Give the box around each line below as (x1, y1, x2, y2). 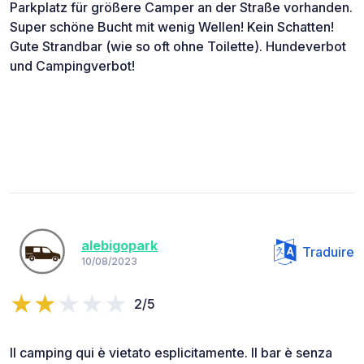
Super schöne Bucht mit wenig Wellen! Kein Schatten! (10, 18, 334, 35)
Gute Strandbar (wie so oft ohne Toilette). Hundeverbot (10, 37, 346, 54)
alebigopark (81, 237, 158, 254)
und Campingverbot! (10, 57, 135, 74)
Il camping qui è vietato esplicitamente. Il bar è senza (10, 344, 332, 361)
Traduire (302, 243, 354, 260)
